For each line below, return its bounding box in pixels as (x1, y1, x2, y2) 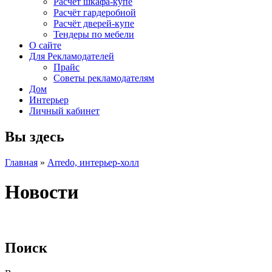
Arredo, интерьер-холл (47, 157, 139, 168)
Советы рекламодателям (53, 73, 154, 83)
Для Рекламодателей (29, 51, 114, 61)
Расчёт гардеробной (53, 7, 136, 18)
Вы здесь (5, 128, 64, 144)
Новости (5, 181, 78, 203)
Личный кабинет (29, 106, 100, 116)
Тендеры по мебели (53, 29, 134, 39)
